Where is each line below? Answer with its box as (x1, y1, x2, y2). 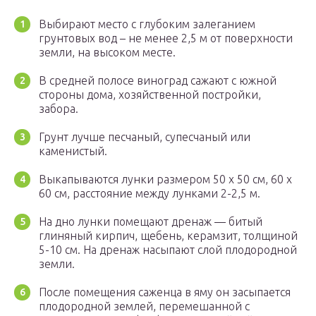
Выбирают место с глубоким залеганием (39, 18, 255, 31)
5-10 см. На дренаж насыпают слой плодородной (39, 243, 297, 257)
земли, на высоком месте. (39, 46, 176, 59)
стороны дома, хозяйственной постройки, (39, 88, 261, 102)
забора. (39, 102, 78, 116)
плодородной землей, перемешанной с (39, 300, 250, 313)
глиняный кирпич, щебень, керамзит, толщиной (39, 229, 298, 243)
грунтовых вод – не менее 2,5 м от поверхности (39, 32, 293, 45)
